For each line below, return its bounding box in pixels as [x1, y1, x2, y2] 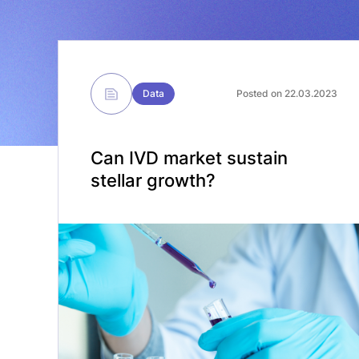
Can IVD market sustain [91, 147, 288, 168]
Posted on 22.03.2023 [236, 87, 337, 99]
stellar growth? [91, 170, 216, 191]
